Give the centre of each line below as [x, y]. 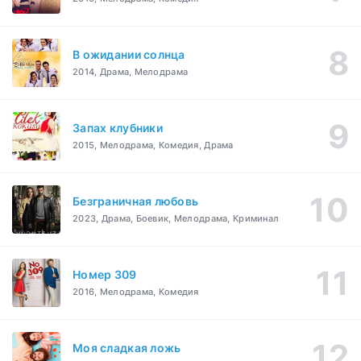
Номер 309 [105, 275]
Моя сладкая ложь [127, 348]
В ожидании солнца [129, 55]
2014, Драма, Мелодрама [131, 72]
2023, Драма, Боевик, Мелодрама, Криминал [176, 219]
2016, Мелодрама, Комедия [136, 292]
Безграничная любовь [136, 201]
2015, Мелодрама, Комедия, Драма [153, 145]
